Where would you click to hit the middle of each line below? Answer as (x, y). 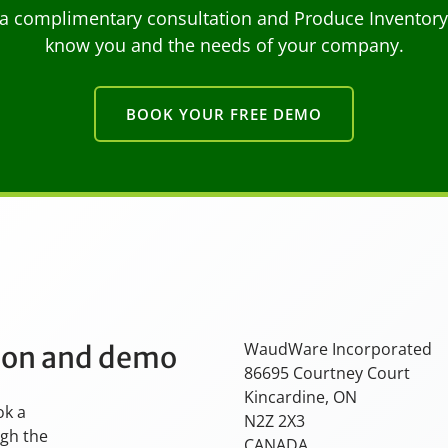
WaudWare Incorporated (338, 349)
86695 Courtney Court (327, 373)
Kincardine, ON (300, 397)
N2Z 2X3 (274, 421)
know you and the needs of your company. (224, 45)
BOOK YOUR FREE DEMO (224, 114)
